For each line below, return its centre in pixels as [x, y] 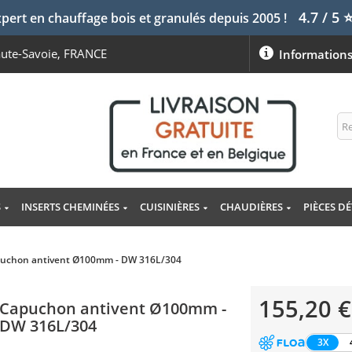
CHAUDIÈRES [251, 207]
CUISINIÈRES [169, 207]
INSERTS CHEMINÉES [70, 207]
